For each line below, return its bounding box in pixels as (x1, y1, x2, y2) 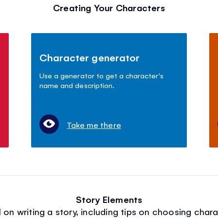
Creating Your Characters (53, 1, 165, 14)
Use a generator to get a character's (39, 71, 163, 80)
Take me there (67, 119, 121, 130)
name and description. (39, 80, 114, 90)
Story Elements (75, 193, 143, 205)
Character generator (39, 51, 140, 64)
